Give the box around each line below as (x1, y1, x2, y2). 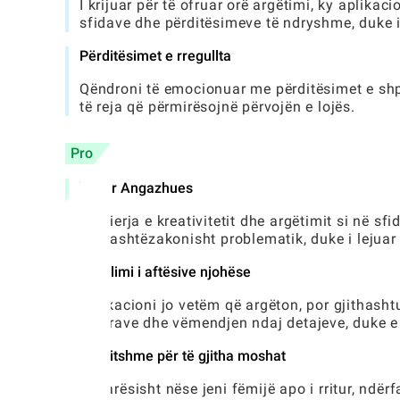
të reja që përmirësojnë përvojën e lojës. (79, 98, 355, 116)
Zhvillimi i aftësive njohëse (79, 263, 251, 281)
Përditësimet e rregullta (79, 47, 231, 65)
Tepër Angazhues (79, 179, 193, 197)
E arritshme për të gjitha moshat (79, 347, 286, 365)
